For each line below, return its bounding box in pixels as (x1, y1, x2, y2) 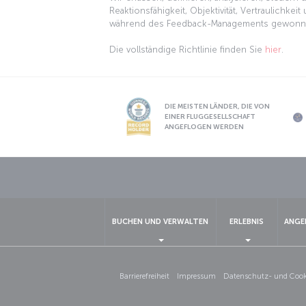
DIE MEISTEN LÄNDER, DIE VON (165, 102, 270, 111)
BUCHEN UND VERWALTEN (111, 217, 208, 227)
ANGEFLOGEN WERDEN (165, 122, 245, 131)
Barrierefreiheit (120, 272, 170, 281)
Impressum (176, 272, 216, 281)
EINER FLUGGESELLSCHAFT (165, 112, 256, 121)
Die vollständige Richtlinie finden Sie (109, 44, 265, 55)
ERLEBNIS (229, 217, 264, 227)
